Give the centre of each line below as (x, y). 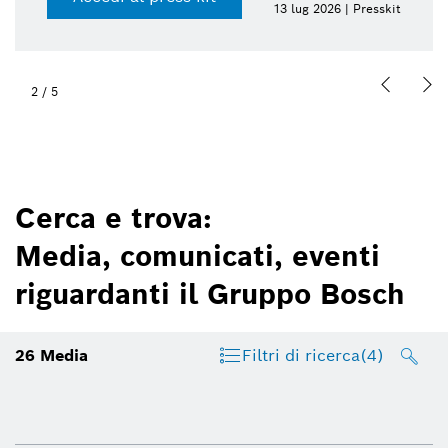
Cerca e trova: (113, 218)
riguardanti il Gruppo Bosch (210, 294)
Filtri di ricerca (300, 355)
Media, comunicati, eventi (197, 256)
